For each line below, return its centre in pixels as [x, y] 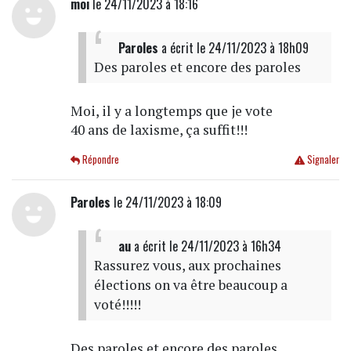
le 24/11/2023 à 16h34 [225, 246]
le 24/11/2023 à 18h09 [252, 48]
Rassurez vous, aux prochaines [187, 266]
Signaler [322, 160]
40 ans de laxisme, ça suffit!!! [159, 130]
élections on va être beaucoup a [190, 285]
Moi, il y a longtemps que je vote [171, 111]
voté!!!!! [117, 305]
